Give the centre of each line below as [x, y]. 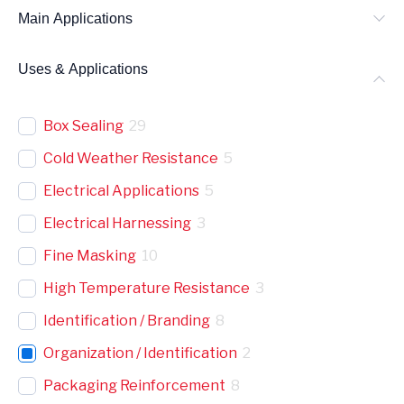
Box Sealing [83, 125]
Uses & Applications [83, 69]
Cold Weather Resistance [131, 158]
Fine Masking [90, 255]
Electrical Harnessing [117, 223]
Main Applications [75, 18]
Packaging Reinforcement [134, 385]
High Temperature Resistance [147, 288]
